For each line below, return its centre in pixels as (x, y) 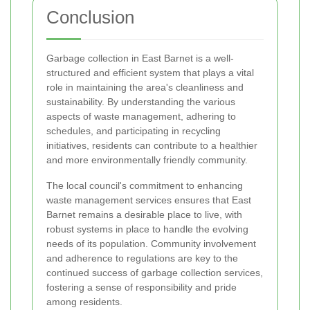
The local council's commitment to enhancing (145, 186)
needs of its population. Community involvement (151, 244)
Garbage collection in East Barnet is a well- (140, 58)
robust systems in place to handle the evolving (147, 229)
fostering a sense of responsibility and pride (142, 288)
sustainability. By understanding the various (141, 102)
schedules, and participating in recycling (134, 131)
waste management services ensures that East (149, 200)
